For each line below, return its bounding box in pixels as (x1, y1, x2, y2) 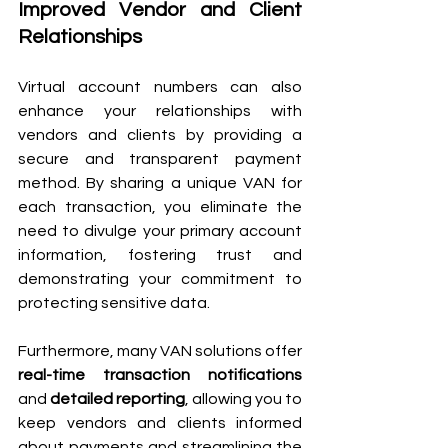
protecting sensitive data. (18, 294, 210, 311)
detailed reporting (50, 390, 185, 407)
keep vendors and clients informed (18, 414, 302, 431)
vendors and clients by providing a (18, 126, 302, 143)
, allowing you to (185, 390, 302, 407)
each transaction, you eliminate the (18, 198, 302, 215)
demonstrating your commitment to (18, 270, 302, 287)
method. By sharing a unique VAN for (18, 174, 302, 191)
